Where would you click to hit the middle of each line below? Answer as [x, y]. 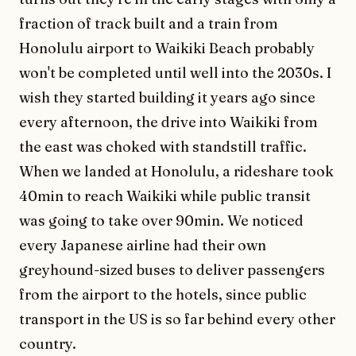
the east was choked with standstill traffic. [163, 146]
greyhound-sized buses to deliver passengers [172, 269]
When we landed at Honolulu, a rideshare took [176, 171]
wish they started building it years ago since [167, 97]
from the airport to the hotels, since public [163, 294]
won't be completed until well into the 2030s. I [175, 72]
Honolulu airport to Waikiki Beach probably [167, 48]
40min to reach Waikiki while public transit [165, 195]
